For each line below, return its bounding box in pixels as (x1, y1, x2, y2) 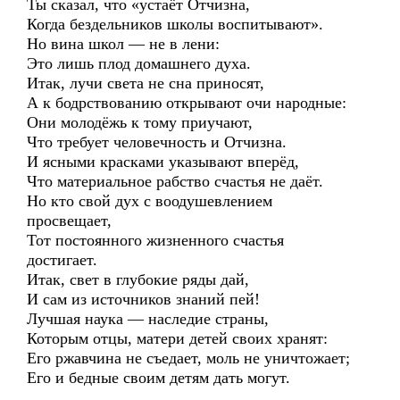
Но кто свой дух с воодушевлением (27, 192, 272, 210)
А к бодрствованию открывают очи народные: (27, 94, 346, 112)
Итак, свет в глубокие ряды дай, (27, 271, 249, 288)
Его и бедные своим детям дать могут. (27, 369, 290, 387)
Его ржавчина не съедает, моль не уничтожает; (27, 349, 350, 367)
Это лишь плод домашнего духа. (27, 54, 251, 72)
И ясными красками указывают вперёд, (27, 153, 299, 171)
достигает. (27, 251, 97, 269)
